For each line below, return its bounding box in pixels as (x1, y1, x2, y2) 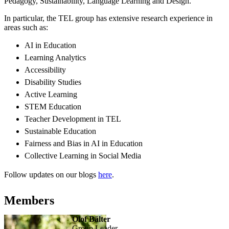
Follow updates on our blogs (4, 170, 98, 179)
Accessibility (25, 65, 66, 74)
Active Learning (25, 89, 77, 99)
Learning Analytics (25, 53, 86, 62)
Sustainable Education (25, 126, 96, 135)
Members (4, 193, 54, 207)
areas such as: (4, 22, 48, 32)
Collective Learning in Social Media (25, 151, 141, 160)
